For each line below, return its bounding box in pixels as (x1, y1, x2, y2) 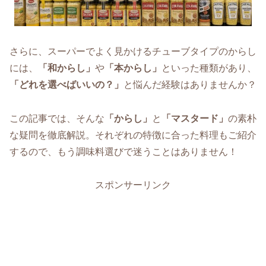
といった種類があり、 (161, 62, 256, 73)
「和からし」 (38, 62, 95, 73)
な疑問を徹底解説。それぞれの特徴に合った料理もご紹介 (9, 129, 256, 140)
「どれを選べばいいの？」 (9, 79, 123, 90)
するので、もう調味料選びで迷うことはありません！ (9, 146, 237, 157)
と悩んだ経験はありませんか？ (123, 79, 256, 90)
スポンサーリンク (95, 180, 171, 191)
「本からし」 (104, 62, 161, 73)
